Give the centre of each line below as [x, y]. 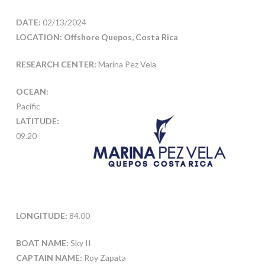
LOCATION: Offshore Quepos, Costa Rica [97, 37]
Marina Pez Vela [126, 64]
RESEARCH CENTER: [56, 64]
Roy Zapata [104, 258]
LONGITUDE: [41, 216]
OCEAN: [32, 92]
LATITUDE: [37, 121]
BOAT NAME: [42, 243]
